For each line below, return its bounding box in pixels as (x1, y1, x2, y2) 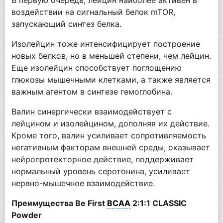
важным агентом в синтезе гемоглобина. (11, 86, 172, 97)
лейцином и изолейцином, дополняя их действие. (11, 118, 210, 128)
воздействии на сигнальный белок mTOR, (11, 6, 175, 17)
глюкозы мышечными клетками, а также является (11, 74, 211, 85)
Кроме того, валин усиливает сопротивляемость (11, 130, 206, 140)
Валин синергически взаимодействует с (11, 106, 172, 116)
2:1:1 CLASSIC (130, 198, 187, 208)
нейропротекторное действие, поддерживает (11, 154, 194, 164)
